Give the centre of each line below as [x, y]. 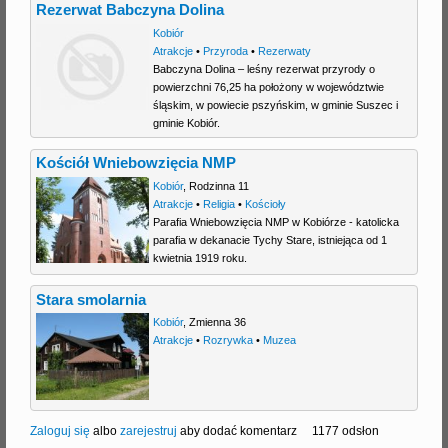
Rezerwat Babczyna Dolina [130, 10]
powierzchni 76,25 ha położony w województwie [268, 86]
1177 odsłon [345, 430]
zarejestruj [148, 430]
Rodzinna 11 [218, 185]
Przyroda [225, 50]
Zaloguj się [60, 430]
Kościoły [265, 203]
